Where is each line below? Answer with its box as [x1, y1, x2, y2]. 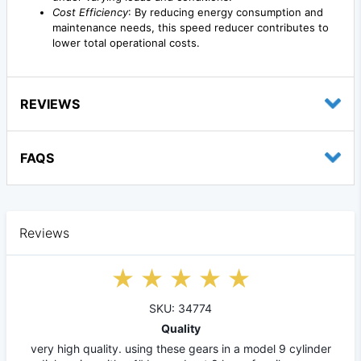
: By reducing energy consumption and [128, 5, 323, 19]
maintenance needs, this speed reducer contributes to [52, 20, 329, 34]
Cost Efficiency [52, 5, 128, 19]
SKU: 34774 [149, 301, 212, 315]
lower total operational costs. [52, 35, 200, 49]
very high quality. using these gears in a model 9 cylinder [30, 341, 331, 355]
